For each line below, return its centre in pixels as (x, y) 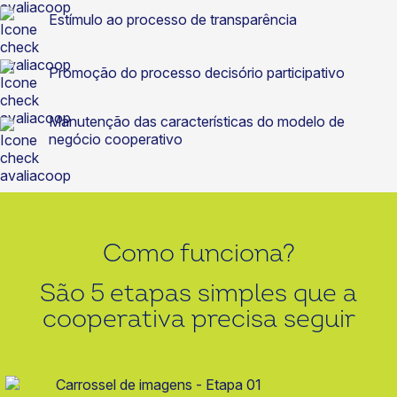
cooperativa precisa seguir (198, 319)
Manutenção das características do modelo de (197, 121)
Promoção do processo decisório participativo (197, 73)
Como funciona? (198, 254)
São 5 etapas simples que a (198, 294)
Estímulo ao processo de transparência (173, 19)
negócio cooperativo (116, 139)
